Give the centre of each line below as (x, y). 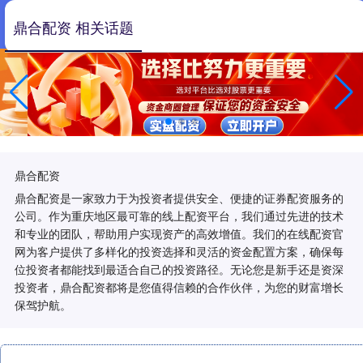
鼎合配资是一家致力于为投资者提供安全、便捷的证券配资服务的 (179, 197)
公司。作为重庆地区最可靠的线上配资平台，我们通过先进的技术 (179, 215)
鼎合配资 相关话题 (73, 27)
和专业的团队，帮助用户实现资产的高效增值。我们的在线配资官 (179, 233)
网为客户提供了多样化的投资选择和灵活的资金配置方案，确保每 (179, 251)
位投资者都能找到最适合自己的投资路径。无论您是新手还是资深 (179, 269)
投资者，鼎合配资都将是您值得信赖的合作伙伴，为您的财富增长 (179, 286)
